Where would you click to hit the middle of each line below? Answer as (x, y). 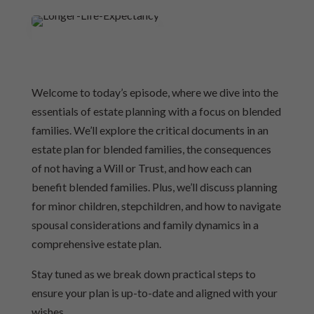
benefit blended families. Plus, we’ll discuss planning (154, 187)
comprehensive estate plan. (96, 244)
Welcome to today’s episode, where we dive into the (155, 92)
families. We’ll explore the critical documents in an (150, 130)
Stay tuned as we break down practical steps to (143, 274)
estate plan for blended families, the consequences (151, 149)
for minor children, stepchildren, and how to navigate (156, 206)
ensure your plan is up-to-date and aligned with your (154, 293)
